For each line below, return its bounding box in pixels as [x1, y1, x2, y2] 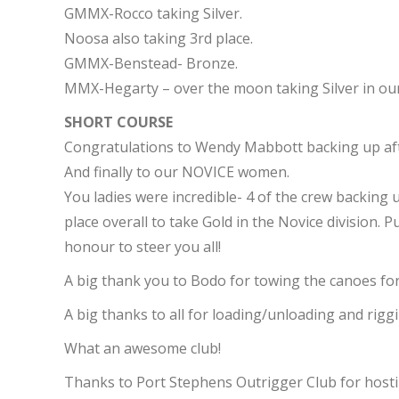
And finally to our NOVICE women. [64, 162, 289, 182]
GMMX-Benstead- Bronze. [64, 53, 238, 73]
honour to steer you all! [64, 237, 221, 256]
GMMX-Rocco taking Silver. [64, 4, 242, 23]
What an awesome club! [64, 338, 221, 358]
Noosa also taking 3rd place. [64, 28, 253, 48]
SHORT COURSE [64, 112, 173, 132]
